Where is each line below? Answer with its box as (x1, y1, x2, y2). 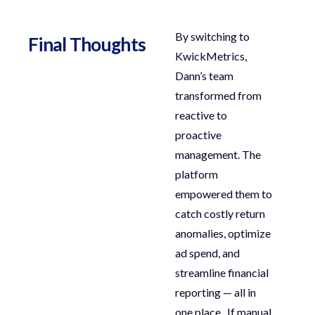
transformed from (175, 89, 262, 103)
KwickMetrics (175, 49, 245, 63)
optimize (228, 226, 271, 240)
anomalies (175, 226, 224, 240)
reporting (175, 285, 221, 300)
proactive (175, 128, 222, 142)
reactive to (175, 108, 228, 122)
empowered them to (175, 187, 273, 201)
